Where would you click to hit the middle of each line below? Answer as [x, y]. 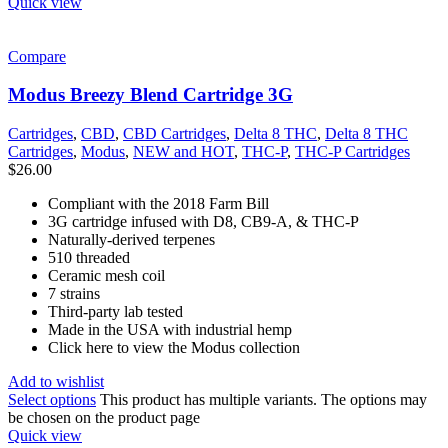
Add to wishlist [56, 382]
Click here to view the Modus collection [174, 348]
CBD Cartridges [174, 134]
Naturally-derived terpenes [131, 240]
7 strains [74, 294]
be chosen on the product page [104, 418]
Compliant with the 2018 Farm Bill [158, 204]
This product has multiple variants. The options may [263, 400]
